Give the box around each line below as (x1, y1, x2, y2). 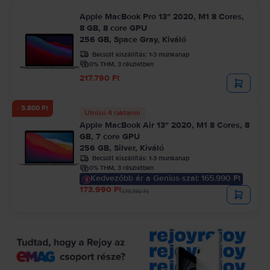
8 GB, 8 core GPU (80, 22, 147, 33)
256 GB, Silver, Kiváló (80, 142, 164, 153)
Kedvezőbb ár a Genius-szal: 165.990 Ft (90, 172, 240, 183)
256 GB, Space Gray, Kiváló (80, 34, 186, 45)
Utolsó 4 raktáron (84, 108, 140, 118)
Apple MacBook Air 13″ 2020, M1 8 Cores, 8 (80, 119, 250, 130)
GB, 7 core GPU (80, 131, 140, 142)
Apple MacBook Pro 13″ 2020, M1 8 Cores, (80, 11, 244, 22)
